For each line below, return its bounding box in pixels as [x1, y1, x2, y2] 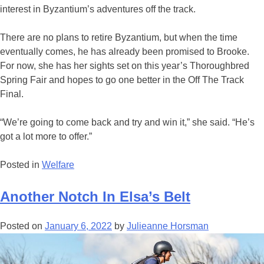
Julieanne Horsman [127, 220, 209, 231]
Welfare [42, 159, 74, 170]
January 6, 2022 [45, 220, 112, 231]
